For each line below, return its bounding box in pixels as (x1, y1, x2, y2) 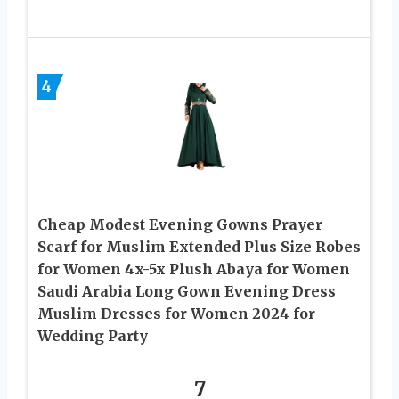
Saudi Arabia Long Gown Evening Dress (37, 282, 336, 301)
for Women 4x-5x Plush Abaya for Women (37, 260, 350, 279)
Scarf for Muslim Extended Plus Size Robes (37, 238, 361, 256)
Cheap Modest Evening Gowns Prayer (37, 216, 322, 234)
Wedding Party (37, 327, 148, 346)
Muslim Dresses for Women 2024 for (37, 305, 315, 323)
